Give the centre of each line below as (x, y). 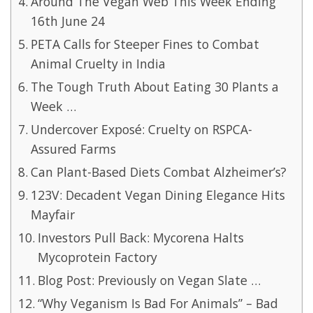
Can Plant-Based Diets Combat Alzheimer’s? (158, 172)
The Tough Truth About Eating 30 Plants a (154, 87)
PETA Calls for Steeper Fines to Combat (145, 44)
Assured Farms (73, 149)
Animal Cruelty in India (98, 64)
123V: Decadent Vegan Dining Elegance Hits (158, 195)
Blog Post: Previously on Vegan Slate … (149, 281)
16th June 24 (67, 21)
